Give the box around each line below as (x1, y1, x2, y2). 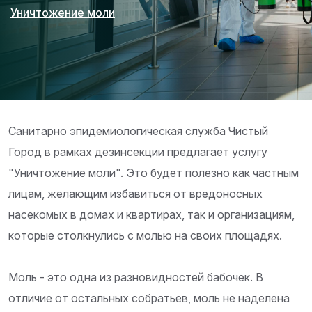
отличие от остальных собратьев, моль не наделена (8, 291, 290, 306)
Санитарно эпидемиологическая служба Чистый (8, 124, 268, 139)
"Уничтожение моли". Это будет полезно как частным (8, 166, 299, 180)
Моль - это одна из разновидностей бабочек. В (8, 270, 263, 285)
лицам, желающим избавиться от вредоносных (8, 187, 263, 201)
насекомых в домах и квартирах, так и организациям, (8, 208, 295, 222)
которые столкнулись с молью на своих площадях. (8, 228, 282, 243)
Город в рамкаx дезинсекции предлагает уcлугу (8, 145, 267, 159)
